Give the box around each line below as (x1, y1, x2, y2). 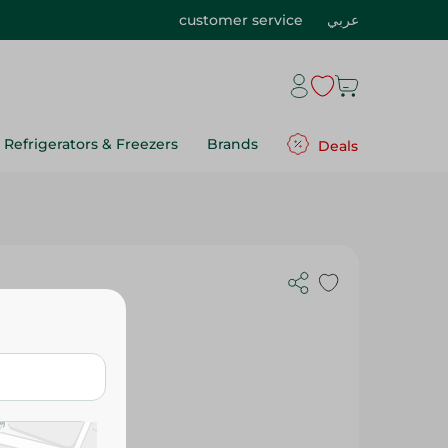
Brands (207, 135, 258, 153)
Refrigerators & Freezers (4, 135, 178, 153)
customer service (179, 11, 303, 29)
